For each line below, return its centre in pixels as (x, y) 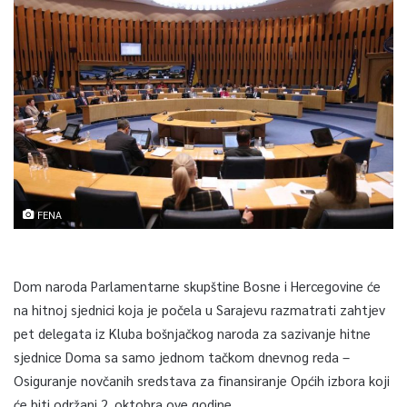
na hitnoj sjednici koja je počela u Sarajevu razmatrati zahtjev (199, 309)
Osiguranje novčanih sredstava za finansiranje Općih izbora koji (202, 380)
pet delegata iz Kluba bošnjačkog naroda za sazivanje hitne (192, 333)
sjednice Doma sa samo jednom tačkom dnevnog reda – (182, 356)
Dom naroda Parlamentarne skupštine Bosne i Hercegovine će (197, 285)
